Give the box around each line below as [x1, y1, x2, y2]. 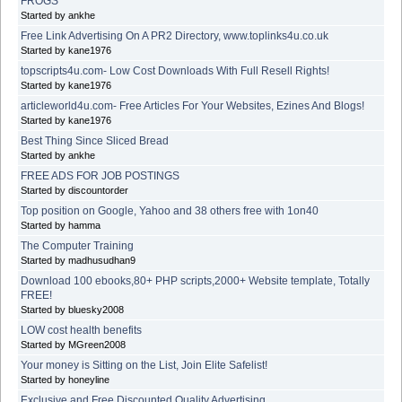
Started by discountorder [21, 184, 128, 196]
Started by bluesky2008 [21, 303, 124, 315]
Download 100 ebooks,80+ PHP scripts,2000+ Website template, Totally [21, 274, 370, 287]
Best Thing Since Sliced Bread [21, 134, 169, 147]
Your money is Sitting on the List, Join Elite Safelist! [21, 358, 267, 371]
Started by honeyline [21, 373, 109, 385]
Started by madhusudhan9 [21, 254, 135, 266]
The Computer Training [21, 239, 134, 252]
